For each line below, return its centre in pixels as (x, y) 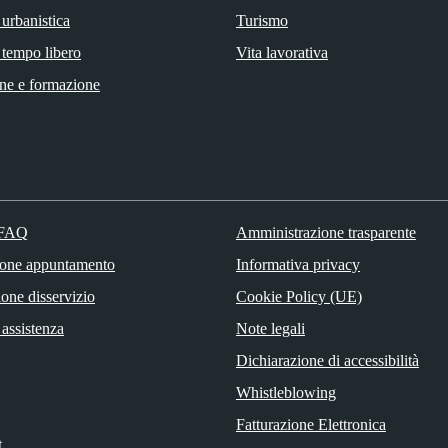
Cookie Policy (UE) (298, 296)
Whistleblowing (285, 392)
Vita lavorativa (282, 52)
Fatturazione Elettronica (310, 424)
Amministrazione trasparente (325, 232)
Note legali (270, 328)
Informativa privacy (297, 264)
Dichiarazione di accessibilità (327, 360)
